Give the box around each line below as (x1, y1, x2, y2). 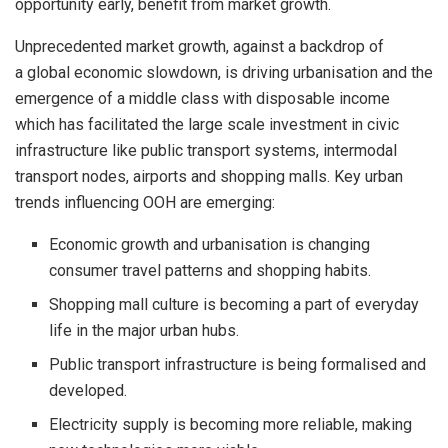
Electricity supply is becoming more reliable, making (49, 414, 413, 434)
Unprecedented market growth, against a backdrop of (15, 36, 384, 56)
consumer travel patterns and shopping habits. (49, 260, 372, 280)
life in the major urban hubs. (49, 320, 240, 340)
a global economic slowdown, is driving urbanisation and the (15, 62, 433, 82)
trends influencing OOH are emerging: (15, 192, 275, 212)
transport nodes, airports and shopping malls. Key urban (15, 166, 403, 186)
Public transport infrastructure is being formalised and (49, 354, 427, 374)
